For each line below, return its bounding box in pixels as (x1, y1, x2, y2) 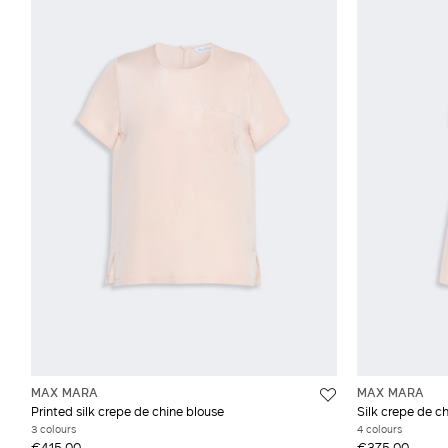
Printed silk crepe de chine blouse (31, 401, 224, 420)
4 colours (356, 420, 402, 437)
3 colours (31, 420, 76, 437)
